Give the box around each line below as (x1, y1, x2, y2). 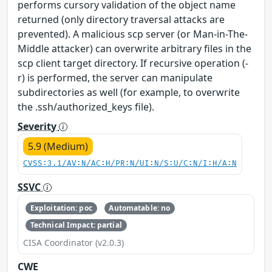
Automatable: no (109, 202, 171, 213)
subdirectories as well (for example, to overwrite (18, 85, 240, 99)
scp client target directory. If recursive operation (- (18, 56, 248, 70)
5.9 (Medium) (28, 139, 88, 153)
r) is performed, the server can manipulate (18, 70, 212, 84)
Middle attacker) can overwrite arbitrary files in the (18, 41, 251, 55)
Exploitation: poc (30, 202, 92, 213)
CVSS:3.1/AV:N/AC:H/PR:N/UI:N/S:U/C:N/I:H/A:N (23, 158, 237, 168)
